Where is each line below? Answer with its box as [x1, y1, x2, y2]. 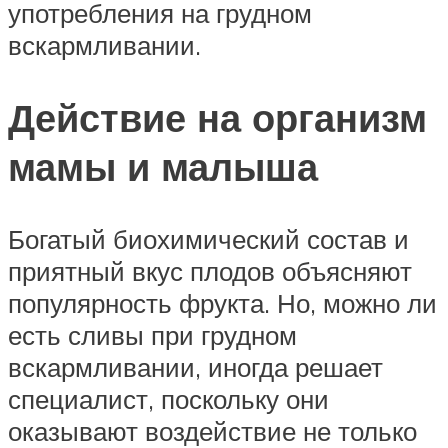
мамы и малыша [8, 142, 318, 192]
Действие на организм [8, 93, 427, 143]
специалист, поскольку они [8, 383, 329, 416]
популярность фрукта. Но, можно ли [8, 287, 437, 320]
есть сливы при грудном [8, 319, 297, 352]
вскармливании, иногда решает [8, 351, 383, 384]
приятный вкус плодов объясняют [8, 255, 412, 288]
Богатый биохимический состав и [8, 223, 409, 256]
